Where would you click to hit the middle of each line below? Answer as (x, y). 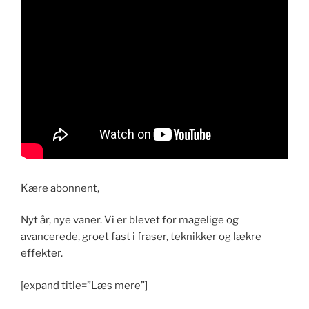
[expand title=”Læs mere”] (84, 285)
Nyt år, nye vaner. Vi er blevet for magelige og (130, 220)
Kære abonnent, (60, 188)
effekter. (42, 253)
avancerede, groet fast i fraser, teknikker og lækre (141, 237)
